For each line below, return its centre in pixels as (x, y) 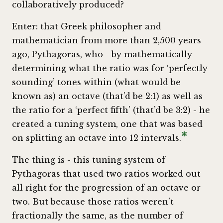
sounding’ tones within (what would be (96, 82)
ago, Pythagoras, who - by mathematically (102, 55)
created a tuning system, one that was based (107, 124)
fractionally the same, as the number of (98, 216)
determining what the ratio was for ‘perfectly (110, 68)
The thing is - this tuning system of (89, 160)
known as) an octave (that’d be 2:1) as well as (107, 96)
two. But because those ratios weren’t (93, 202)
